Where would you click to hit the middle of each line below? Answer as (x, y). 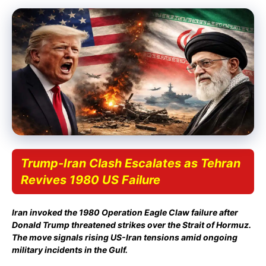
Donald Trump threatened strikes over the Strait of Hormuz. (132, 224)
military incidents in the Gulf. (70, 249)
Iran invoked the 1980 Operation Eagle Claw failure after (125, 212)
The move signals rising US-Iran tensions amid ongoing (125, 237)
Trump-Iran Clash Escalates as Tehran (131, 163)
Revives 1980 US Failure (91, 180)
